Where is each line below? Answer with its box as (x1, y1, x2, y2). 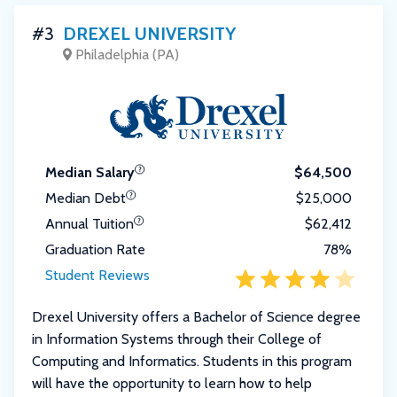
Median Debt (45, 189, 126, 206)
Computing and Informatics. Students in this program (32, 352, 352, 370)
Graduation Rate (45, 240, 145, 258)
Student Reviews (45, 266, 150, 284)
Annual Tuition (45, 214, 134, 232)
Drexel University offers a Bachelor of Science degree (32, 307, 361, 325)
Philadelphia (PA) (75, 45, 179, 63)
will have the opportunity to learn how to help (32, 374, 312, 392)
